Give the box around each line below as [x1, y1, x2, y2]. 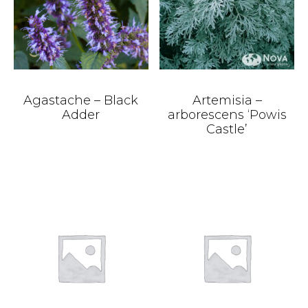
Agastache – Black [23, 92, 139, 108]
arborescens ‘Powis [167, 107, 287, 122]
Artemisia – [192, 92, 262, 108]
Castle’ [206, 121, 248, 137]
